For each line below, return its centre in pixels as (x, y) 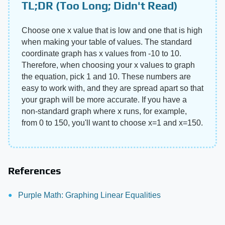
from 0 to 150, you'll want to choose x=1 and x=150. (112, 123)
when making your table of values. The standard (107, 42)
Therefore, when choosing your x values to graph (108, 65)
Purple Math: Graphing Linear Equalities (89, 195)
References (35, 170)
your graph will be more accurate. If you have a (104, 99)
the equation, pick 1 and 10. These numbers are (106, 76)
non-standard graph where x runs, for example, (104, 111)
